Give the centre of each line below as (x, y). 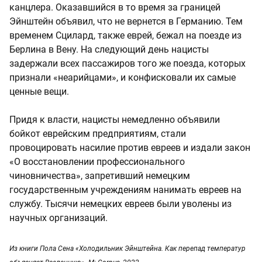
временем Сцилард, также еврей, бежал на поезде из (125, 35)
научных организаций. (58, 218)
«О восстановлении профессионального (97, 161)
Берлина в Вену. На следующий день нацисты (109, 49)
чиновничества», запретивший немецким (100, 175)
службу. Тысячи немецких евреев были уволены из (120, 204)
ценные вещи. (39, 91)
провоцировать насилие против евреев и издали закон (130, 147)
